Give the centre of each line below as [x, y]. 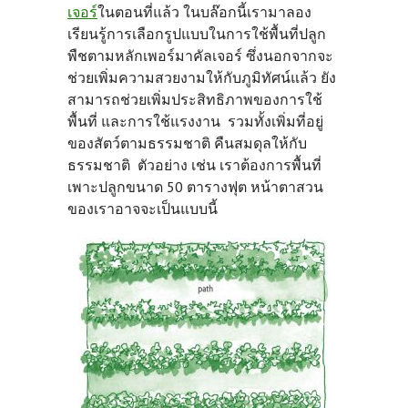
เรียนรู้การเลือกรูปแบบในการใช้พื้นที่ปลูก [197, 34]
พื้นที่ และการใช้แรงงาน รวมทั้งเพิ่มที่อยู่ [195, 121]
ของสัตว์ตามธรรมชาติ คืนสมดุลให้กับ [187, 143]
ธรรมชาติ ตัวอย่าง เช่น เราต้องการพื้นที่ [194, 165]
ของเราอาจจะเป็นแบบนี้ [143, 209]
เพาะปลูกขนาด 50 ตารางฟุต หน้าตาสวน [195, 187]
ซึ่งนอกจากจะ [288, 56]
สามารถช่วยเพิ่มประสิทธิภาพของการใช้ [195, 99]
